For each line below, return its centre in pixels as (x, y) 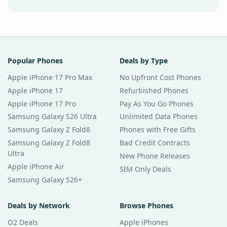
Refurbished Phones (154, 90)
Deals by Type (144, 61)
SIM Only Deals (145, 169)
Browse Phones (146, 205)
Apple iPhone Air (36, 166)
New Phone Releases (155, 156)
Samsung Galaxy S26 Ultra (52, 117)
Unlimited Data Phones (159, 117)
